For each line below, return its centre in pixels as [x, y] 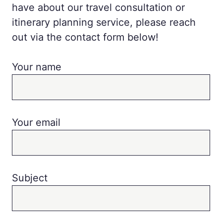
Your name [37, 67]
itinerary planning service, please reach [104, 22]
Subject [30, 178]
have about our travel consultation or [98, 7]
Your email [36, 122]
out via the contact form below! [85, 37]
